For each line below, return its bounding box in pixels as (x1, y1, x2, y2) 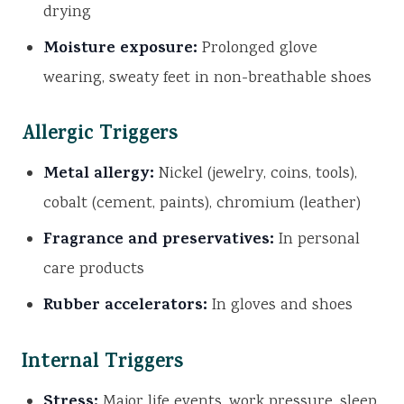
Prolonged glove (197, 37, 317, 61)
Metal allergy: (43, 161, 154, 189)
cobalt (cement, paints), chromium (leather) (43, 192, 361, 216)
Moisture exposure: (43, 36, 197, 64)
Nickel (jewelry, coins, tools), (154, 162, 357, 187)
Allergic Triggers (22, 119, 178, 152)
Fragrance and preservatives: (43, 227, 274, 255)
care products (43, 258, 144, 282)
